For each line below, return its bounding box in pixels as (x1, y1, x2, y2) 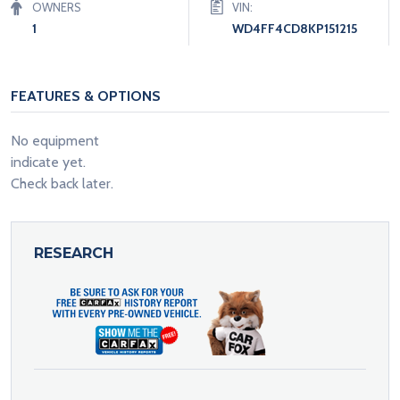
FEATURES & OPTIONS (11, 87, 161, 104)
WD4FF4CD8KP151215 (232, 20, 357, 37)
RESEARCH (34, 244, 113, 262)
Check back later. (11, 174, 113, 192)
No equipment (11, 131, 99, 149)
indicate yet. (11, 153, 86, 171)
